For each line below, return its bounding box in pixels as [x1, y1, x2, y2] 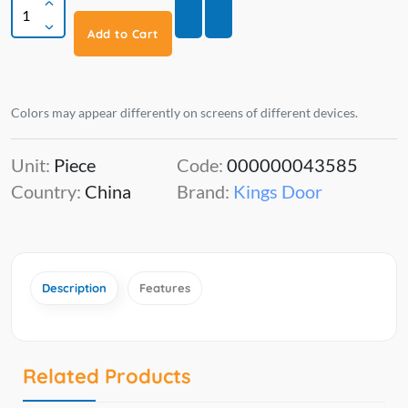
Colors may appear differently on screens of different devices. [11, 105, 358, 121]
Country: [11, 180, 85, 203]
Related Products [23, 363, 191, 390]
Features [139, 280, 190, 296]
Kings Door [233, 180, 322, 203]
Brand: [177, 180, 233, 203]
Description [42, 280, 107, 296]
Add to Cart [87, 26, 158, 42]
